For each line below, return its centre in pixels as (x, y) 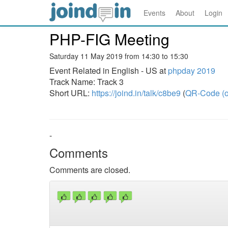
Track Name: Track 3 (87, 82)
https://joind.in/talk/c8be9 (136, 93)
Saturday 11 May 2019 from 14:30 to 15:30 (119, 56)
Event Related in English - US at (109, 70)
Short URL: (70, 93)
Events (154, 13)
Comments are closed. (90, 170)
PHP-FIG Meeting (109, 39)
